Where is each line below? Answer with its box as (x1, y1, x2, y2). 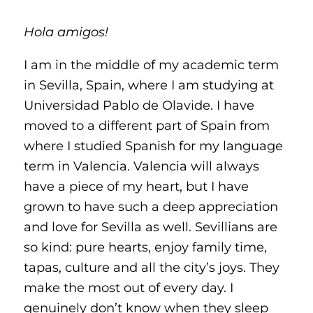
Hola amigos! (23, 23, 108, 40)
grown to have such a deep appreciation (23, 198, 278, 215)
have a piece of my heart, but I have (23, 178, 249, 195)
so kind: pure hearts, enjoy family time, (23, 239, 267, 256)
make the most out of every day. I (23, 279, 233, 296)
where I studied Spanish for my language (23, 138, 283, 154)
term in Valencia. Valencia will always (23, 158, 259, 175)
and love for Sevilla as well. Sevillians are (23, 219, 277, 235)
